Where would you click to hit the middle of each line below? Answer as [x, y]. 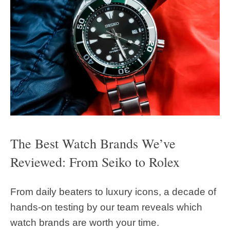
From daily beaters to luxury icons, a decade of [113, 192]
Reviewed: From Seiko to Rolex [95, 161]
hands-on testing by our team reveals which [106, 207]
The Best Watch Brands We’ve [93, 143]
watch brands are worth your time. [85, 223]
